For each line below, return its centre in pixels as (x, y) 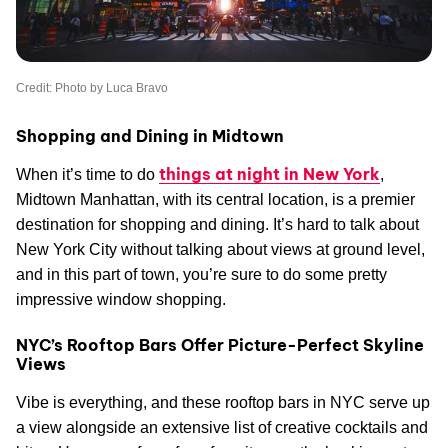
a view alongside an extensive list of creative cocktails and (222, 427)
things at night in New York (269, 173)
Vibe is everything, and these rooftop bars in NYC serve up (223, 402)
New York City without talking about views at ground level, (220, 249)
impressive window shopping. (121, 299)
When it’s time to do (87, 174)
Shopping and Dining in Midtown (150, 135)
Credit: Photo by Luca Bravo (92, 87)
